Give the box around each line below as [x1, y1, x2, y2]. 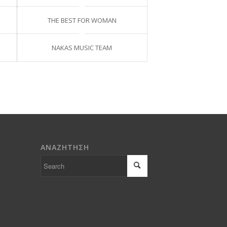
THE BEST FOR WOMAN [47, 15, 117, 25]
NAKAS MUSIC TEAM [52, 43, 112, 52]
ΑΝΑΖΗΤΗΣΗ [40, 142, 89, 152]
